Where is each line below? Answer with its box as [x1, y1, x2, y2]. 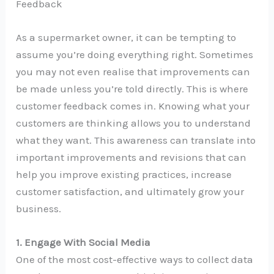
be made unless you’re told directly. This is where [16, 82, 249, 95]
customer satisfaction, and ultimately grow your [16, 185, 245, 198]
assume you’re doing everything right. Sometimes [16, 48, 254, 61]
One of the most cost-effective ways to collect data [16, 253, 254, 265]
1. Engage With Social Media [16, 235, 151, 248]
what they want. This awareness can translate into [16, 133, 256, 146]
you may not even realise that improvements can [16, 65, 251, 78]
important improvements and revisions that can [16, 150, 247, 163]
